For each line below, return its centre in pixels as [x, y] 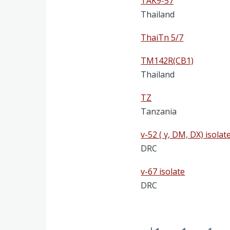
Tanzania [159, 111]
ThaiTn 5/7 [162, 37]
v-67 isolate [163, 171]
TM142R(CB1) [167, 60]
